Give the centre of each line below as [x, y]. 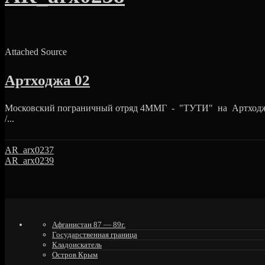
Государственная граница [95, 235]
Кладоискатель [77, 245]
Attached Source [36, 52]
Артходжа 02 [47, 80]
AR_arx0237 [29, 150]
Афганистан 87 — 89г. [89, 225]
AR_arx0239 [29, 161]
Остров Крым [75, 255]
